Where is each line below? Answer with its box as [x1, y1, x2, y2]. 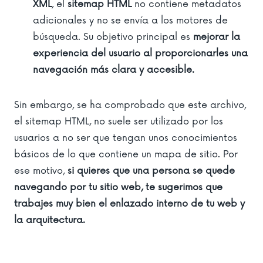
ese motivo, [14, 164, 68, 177]
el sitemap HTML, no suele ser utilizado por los [14, 115, 223, 127]
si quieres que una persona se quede [68, 164, 235, 177]
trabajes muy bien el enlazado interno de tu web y [14, 197, 245, 210]
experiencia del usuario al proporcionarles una [33, 47, 248, 59]
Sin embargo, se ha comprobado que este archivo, [14, 99, 246, 111]
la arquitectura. [14, 214, 85, 226]
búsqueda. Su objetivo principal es [33, 31, 193, 43]
